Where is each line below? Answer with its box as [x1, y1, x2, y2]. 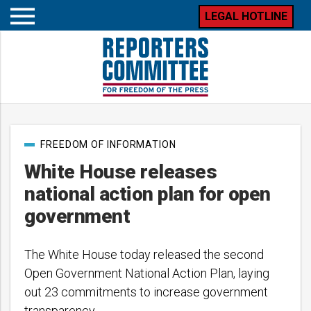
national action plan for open [24, 183, 271, 205]
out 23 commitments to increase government [24, 285, 268, 299]
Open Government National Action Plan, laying [24, 266, 269, 280]
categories [24, 149, 67, 160]
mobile [22, 38, 52, 50]
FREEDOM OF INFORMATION [40, 139, 176, 150]
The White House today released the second [24, 247, 264, 262]
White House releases [24, 160, 217, 183]
